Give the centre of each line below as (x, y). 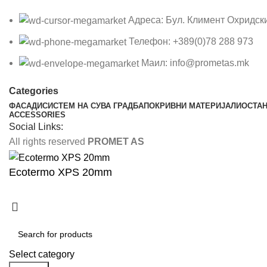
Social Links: (36, 127)
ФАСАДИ (26, 106)
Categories (34, 91)
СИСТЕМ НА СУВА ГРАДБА (93, 106)
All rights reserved (48, 142)
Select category (42, 254)
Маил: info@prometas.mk (195, 63)
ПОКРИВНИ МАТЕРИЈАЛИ (193, 106)
